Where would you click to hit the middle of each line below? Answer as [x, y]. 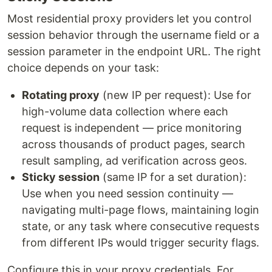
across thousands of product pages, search [134, 144]
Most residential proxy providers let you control [129, 19]
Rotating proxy [61, 95]
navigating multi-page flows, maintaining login [141, 210]
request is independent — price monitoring [132, 128]
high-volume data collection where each [125, 111]
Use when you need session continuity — [127, 193]
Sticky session [61, 177]
